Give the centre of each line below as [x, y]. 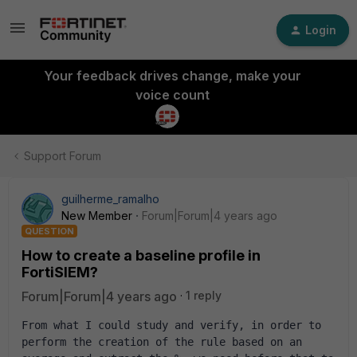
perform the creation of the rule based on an [162, 342]
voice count [172, 95]
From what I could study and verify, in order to [171, 325]
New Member [97, 216]
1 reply [204, 295]
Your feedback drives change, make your [172, 76]
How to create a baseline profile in [141, 255]
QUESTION [49, 231]
